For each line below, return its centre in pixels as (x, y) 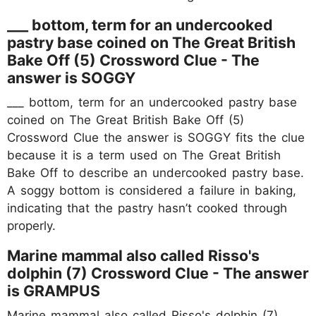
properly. (31, 225)
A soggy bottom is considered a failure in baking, (152, 190)
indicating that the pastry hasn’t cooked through (147, 208)
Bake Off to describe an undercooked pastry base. (156, 172)
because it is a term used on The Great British (144, 155)
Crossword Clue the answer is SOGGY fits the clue (156, 137)
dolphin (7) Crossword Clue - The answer (158, 273)
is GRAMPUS (54, 290)
